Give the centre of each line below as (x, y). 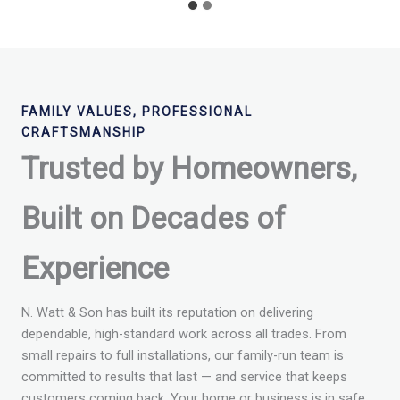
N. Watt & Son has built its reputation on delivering (167, 312)
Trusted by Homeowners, (189, 167)
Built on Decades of (154, 217)
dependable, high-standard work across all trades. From (184, 333)
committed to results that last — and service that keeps (184, 376)
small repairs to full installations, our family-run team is (183, 355)
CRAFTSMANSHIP (84, 132)
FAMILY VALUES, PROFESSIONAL (137, 111)
